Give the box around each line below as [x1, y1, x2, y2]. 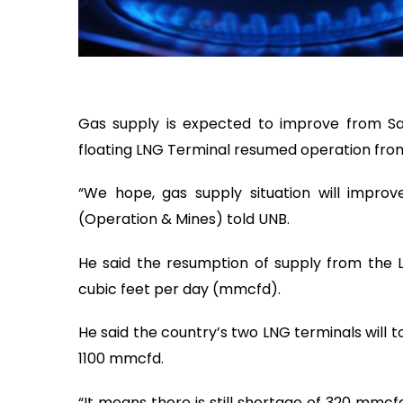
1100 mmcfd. [78, 348, 164, 370]
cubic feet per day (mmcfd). [78, 278, 281, 300]
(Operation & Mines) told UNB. [78, 209, 290, 230]
